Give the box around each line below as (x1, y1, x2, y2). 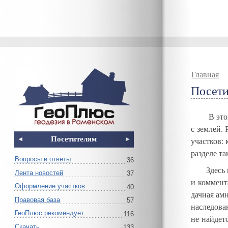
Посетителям (51, 133, 97, 145)
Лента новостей (15, 169, 64, 177)
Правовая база (15, 196, 61, 204)
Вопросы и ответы (15, 155, 71, 163)
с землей (191, 123, 221, 135)
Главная (191, 69, 219, 80)
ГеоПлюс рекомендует (15, 209, 84, 217)
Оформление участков (15, 182, 85, 190)
